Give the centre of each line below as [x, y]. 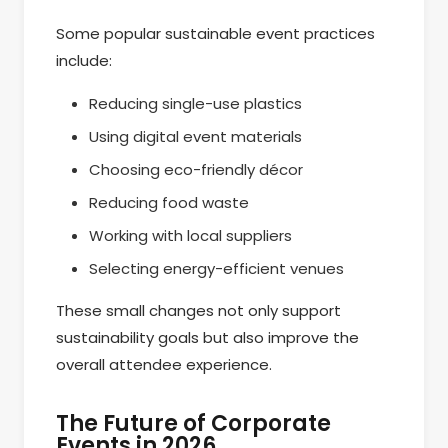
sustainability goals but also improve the [207, 337]
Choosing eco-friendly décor [196, 170]
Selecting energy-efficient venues [217, 269]
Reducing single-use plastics [196, 104]
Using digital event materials [196, 137]
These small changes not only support [198, 310]
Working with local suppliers [191, 236]
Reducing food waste [169, 203]
